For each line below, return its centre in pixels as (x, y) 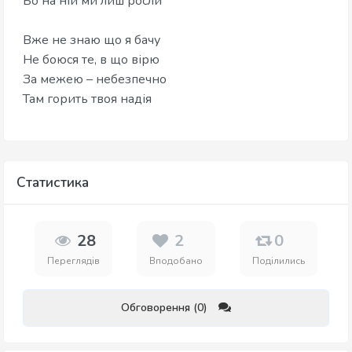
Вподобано (176, 261)
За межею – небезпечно (96, 80)
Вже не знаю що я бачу (93, 40)
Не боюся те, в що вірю (93, 60)
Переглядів (74, 261)
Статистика (53, 183)
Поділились (278, 261)
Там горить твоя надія (87, 99)
